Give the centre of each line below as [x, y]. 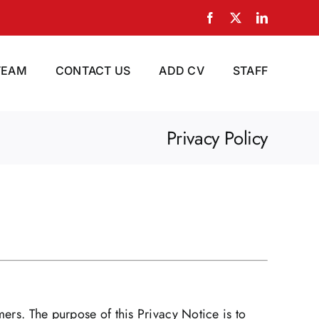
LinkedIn [289, 17]
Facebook [238, 17]
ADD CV [182, 70]
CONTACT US [93, 70]
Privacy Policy [217, 138]
